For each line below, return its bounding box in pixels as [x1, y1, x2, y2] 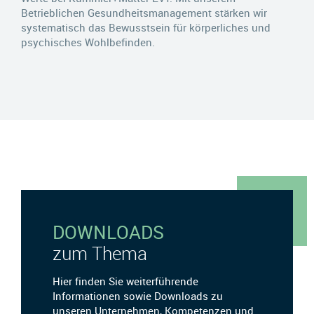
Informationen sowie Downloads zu [53, 288, 223, 303]
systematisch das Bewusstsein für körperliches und [21, 20, 271, 34]
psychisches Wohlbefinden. [21, 34, 155, 49]
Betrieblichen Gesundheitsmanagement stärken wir [21, 5, 267, 20]
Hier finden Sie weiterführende [53, 273, 198, 288]
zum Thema [53, 240, 147, 265]
